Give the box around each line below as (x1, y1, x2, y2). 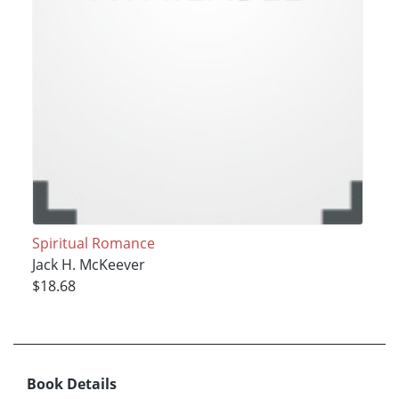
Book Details (27, 374, 117, 395)
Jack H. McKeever (31, 255, 145, 275)
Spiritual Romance (31, 233, 155, 254)
